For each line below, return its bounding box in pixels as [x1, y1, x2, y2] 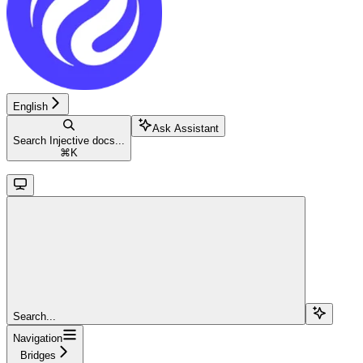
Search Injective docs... [13, 134, 125, 147]
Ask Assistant [152, 122, 219, 135]
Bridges [19, 348, 56, 361]
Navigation [13, 331, 62, 344]
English [13, 100, 48, 113]
